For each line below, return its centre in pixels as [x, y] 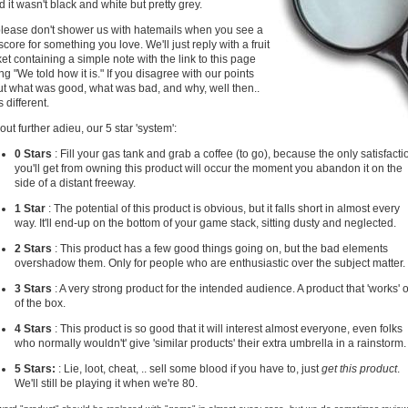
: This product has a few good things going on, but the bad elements [221, 249]
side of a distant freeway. [75, 183]
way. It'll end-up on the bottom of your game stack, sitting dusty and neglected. [205, 223]
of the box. [40, 303]
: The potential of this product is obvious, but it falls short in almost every [224, 209]
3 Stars [35, 289]
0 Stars [35, 154]
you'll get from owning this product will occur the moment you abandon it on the [209, 168]
